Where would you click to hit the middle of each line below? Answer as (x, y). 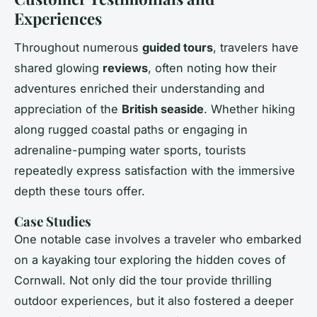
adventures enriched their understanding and (139, 88)
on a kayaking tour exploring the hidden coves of (150, 259)
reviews (125, 68)
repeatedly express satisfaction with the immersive (155, 170)
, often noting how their (212, 68)
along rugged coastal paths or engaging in (131, 129)
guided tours (178, 47)
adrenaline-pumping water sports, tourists (130, 150)
